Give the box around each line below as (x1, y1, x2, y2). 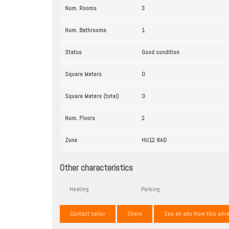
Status (65, 48, 82, 56)
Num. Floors (65, 113, 95, 122)
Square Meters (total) (65, 91, 119, 100)
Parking (141, 185, 160, 193)
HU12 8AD (142, 135, 167, 144)
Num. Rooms (65, 4, 97, 12)
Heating (70, 185, 89, 193)
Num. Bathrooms (65, 26, 106, 34)
